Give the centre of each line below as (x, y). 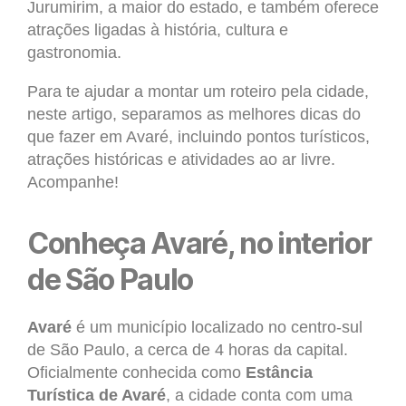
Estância (279, 373)
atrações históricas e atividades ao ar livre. (181, 160)
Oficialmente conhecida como (136, 373)
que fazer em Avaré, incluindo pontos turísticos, (198, 137)
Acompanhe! (73, 183)
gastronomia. (74, 53)
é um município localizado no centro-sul (217, 328)
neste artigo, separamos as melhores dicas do (194, 115)
